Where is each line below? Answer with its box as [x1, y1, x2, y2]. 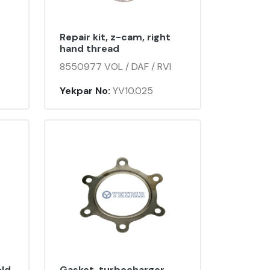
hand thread [60, 42, 119, 55]
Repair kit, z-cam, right [60, 31, 171, 44]
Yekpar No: [60, 84, 110, 98]
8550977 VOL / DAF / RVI [60, 60, 171, 74]
